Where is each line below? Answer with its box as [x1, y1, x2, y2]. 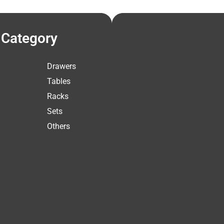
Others [46, 121, 70, 131]
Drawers [46, 61, 76, 71]
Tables [46, 76, 70, 86]
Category [1, 29, 57, 46]
